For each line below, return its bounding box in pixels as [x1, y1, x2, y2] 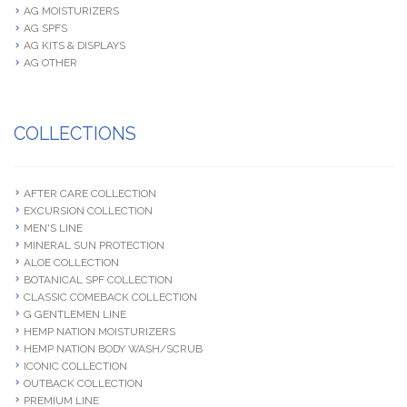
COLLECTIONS [14, 123, 136, 145]
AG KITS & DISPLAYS [23, 39, 125, 53]
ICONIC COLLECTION [23, 359, 127, 372]
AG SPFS [23, 22, 67, 35]
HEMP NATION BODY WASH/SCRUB [23, 342, 203, 355]
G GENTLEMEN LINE [23, 307, 126, 321]
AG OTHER [23, 56, 77, 70]
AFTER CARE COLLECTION [23, 186, 156, 200]
